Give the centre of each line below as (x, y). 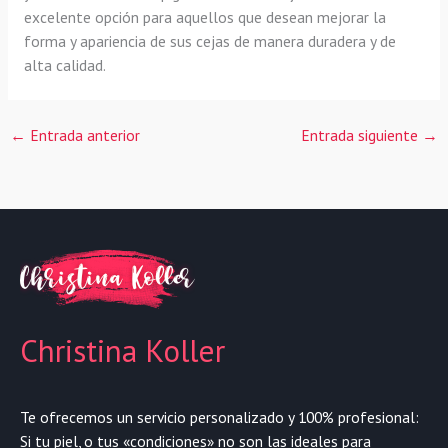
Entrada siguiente (361, 135)
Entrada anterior (83, 135)
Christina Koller (122, 351)
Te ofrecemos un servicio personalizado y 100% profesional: (219, 417)
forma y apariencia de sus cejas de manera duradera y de (209, 40)
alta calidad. (64, 64)
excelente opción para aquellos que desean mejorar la (204, 16)
